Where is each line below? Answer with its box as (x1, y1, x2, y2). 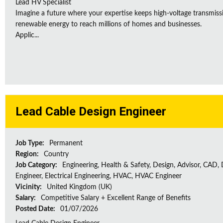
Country (44, 151, 69, 158)
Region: (15, 151, 40, 158)
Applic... (15, 32, 39, 39)
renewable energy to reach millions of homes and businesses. (15, 21, 202, 28)
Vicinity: (15, 184, 43, 191)
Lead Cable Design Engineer (15, 105, 166, 118)
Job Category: (15, 162, 59, 169)
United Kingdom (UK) (47, 184, 112, 191)
